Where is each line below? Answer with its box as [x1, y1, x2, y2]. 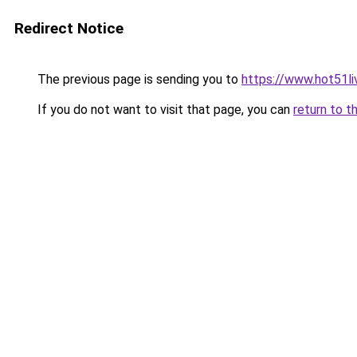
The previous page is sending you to [34, 72, 241, 87]
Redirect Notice [14, 19, 124, 37]
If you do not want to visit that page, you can [34, 102, 293, 117]
